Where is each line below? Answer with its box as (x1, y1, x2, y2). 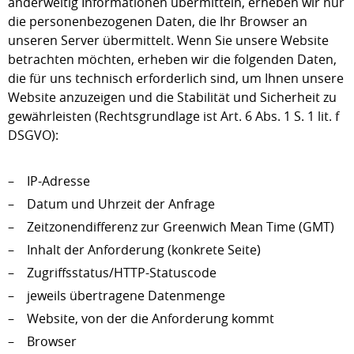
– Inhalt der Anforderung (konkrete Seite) (8, 241, 261, 258)
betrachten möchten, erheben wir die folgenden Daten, (8, 51, 337, 68)
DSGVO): (8, 126, 58, 144)
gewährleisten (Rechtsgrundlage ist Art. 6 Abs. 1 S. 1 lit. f (8, 107, 339, 125)
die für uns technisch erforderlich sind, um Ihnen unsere (8, 70, 344, 87)
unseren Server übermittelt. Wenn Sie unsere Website (8, 32, 329, 49)
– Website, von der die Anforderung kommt (8, 310, 274, 327)
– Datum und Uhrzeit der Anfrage (8, 195, 215, 213)
